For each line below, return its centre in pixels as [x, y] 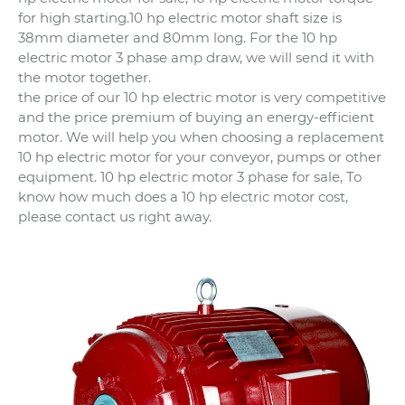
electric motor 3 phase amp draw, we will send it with [196, 58]
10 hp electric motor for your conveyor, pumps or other [200, 157]
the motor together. [85, 78]
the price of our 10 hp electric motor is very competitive [202, 98]
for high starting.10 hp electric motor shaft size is [180, 18]
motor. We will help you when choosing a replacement [201, 137]
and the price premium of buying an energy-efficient [196, 118]
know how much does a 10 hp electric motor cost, [183, 197]
